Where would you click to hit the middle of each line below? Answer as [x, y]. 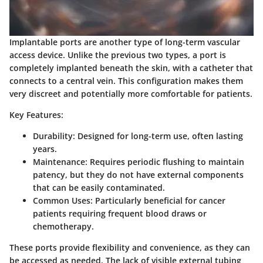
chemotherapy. [63, 226]
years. [45, 149]
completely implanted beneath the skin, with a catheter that [131, 68]
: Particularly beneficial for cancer [158, 200]
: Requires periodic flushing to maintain [165, 161]
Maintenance [59, 161]
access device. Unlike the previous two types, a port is [118, 55]
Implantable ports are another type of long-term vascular [125, 42]
